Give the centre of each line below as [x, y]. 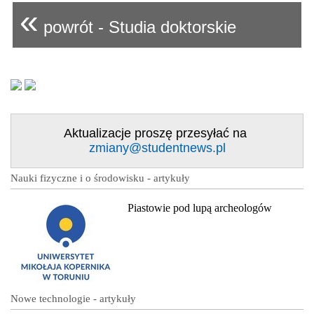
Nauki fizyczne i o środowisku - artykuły [100, 178]
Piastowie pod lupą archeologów [200, 208]
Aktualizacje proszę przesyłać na [157, 134]
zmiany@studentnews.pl [157, 148]
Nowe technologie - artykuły [73, 299]
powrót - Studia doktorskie [137, 27]
